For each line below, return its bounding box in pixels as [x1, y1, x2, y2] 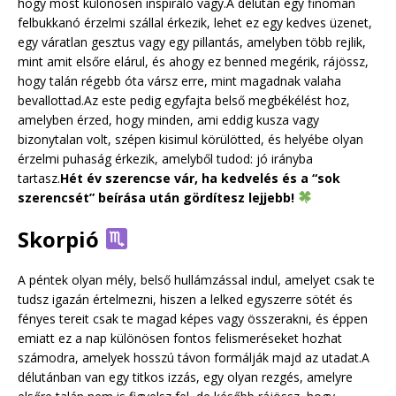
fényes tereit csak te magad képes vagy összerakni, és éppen [18, 309, 368, 327]
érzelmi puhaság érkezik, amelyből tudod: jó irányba [18, 149, 313, 167]
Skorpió [18, 224, 104, 254]
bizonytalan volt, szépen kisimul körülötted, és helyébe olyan [18, 130, 363, 148]
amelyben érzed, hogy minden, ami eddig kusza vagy [18, 110, 319, 128]
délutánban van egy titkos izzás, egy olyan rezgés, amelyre [18, 368, 353, 385]
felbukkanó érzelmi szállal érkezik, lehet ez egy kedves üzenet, [18, 13, 372, 31]
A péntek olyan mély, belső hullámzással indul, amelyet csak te [18, 270, 375, 288]
